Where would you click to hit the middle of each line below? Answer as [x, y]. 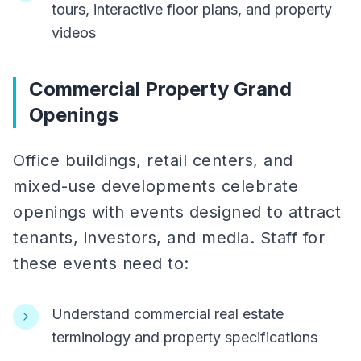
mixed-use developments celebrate [156, 186]
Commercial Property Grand [160, 89]
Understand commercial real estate [168, 314]
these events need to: [101, 263]
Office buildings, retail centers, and [153, 160]
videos [74, 33]
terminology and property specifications [185, 337]
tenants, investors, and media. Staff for [169, 238]
